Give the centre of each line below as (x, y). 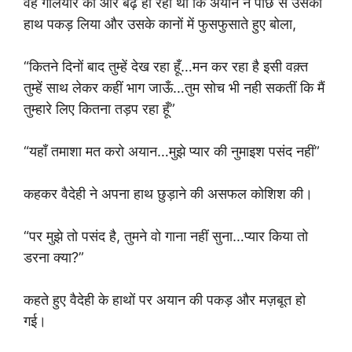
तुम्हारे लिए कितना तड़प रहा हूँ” (99, 109)
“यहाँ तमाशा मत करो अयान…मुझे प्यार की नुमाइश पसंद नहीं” (172, 151)
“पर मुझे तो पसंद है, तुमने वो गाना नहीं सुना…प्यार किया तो (166, 236)
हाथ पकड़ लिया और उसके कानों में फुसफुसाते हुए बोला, (160, 24)
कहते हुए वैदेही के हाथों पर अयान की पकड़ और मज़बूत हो (165, 300)
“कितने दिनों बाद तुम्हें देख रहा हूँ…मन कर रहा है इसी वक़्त (166, 66)
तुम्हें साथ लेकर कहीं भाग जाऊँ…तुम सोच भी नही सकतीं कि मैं (174, 88)
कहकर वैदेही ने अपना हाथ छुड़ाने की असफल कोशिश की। (168, 194)
